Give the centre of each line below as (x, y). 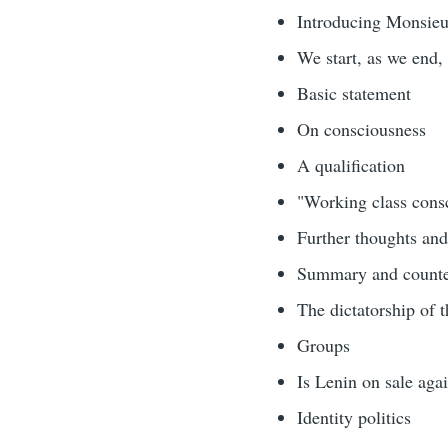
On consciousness (361, 129)
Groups (323, 345)
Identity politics (353, 417)
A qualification (350, 165)
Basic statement (353, 93)
